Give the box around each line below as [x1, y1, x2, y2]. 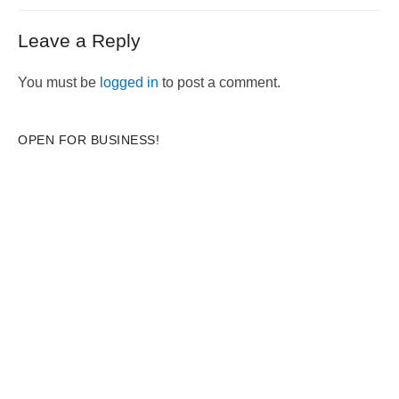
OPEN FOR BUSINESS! [18, 132, 159, 147]
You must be [18, 74, 100, 90]
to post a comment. [159, 74, 281, 90]
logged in [100, 74, 159, 90]
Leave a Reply [18, 29, 141, 51]
